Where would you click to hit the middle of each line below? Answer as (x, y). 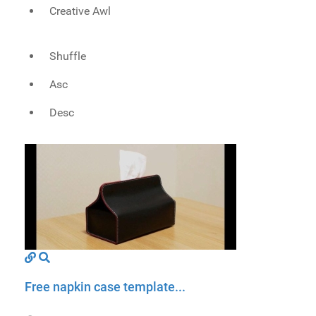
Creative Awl (80, 11)
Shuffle (68, 56)
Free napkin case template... (105, 286)
